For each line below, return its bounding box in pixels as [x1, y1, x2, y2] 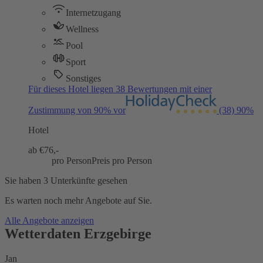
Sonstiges [66, 73, 101, 83]
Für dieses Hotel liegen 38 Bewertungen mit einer [28, 83, 212, 94]
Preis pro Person [92, 155, 152, 166]
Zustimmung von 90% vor [28, 104, 126, 115]
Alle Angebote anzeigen [5, 215, 94, 225]
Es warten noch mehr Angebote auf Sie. [5, 195, 152, 205]
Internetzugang [66, 7, 121, 18]
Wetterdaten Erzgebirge [5, 225, 151, 241]
